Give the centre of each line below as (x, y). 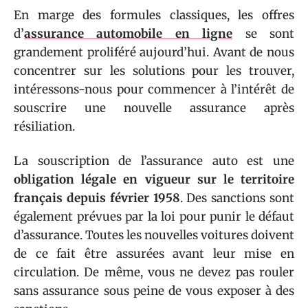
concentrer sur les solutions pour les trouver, (154, 71)
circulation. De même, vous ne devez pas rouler (154, 272)
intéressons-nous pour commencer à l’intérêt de (154, 89)
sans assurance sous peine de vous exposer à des (154, 290)
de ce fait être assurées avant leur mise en (154, 253)
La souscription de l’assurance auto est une (154, 161)
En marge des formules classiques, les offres (154, 15)
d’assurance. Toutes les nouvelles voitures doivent (154, 235)
